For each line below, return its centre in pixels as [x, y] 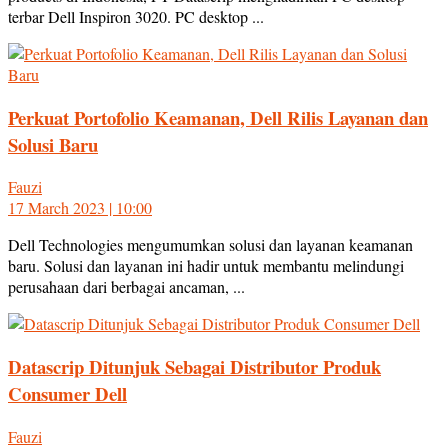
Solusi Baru [53, 144]
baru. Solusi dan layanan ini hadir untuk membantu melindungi [206, 266]
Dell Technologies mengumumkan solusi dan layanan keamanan [210, 245]
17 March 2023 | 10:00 [80, 208]
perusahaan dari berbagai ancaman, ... [126, 287]
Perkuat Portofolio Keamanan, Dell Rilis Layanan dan [218, 117]
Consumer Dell [67, 393]
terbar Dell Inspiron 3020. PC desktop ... [136, 16]
